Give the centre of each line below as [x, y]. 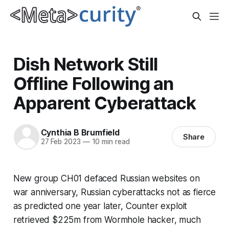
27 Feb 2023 [61, 142]
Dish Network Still [85, 64]
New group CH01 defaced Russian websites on [106, 178]
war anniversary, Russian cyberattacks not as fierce [114, 192]
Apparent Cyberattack [105, 102]
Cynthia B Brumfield [80, 133]
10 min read [110, 142]
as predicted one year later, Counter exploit [100, 206]
